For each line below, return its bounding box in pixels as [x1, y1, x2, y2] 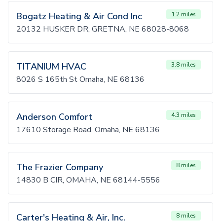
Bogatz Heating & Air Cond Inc [16, 10, 142, 22]
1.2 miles [171, 10, 196, 18]
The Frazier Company [16, 161, 103, 173]
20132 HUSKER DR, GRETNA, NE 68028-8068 [16, 24, 189, 35]
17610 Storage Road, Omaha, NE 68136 [16, 124, 160, 135]
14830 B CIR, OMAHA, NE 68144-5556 [16, 175, 160, 185]
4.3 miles [171, 111, 196, 119]
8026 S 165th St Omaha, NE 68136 [16, 74, 145, 85]
